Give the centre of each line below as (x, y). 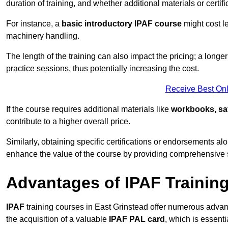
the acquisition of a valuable (58, 219)
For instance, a (34, 24)
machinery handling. (43, 36)
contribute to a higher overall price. (68, 122)
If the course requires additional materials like (89, 109)
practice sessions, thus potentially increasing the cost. (103, 69)
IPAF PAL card (137, 219)
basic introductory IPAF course (122, 24)
